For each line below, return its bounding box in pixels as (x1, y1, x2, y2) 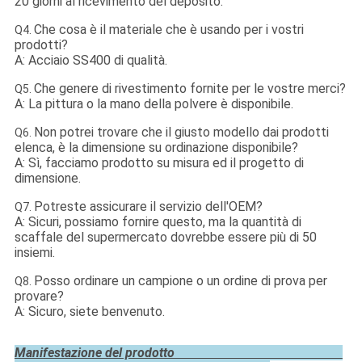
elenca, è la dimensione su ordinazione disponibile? (14, 140, 298, 156)
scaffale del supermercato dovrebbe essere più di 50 (14, 229, 317, 246)
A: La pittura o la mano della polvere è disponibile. (14, 96, 293, 112)
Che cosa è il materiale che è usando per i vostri (33, 22, 304, 38)
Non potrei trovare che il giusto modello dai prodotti (33, 124, 329, 141)
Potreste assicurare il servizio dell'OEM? (33, 199, 263, 215)
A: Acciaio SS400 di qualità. (14, 53, 167, 69)
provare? (14, 288, 64, 305)
